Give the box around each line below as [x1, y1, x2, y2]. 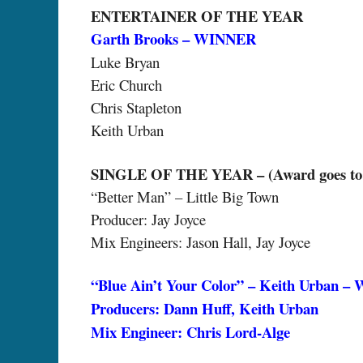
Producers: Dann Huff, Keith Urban [91, 297, 318, 320]
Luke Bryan [91, 52, 160, 73]
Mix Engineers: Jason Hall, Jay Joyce [91, 231, 310, 252]
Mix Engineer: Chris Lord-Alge [91, 321, 290, 344]
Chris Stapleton [91, 97, 181, 118]
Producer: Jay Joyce [91, 208, 206, 229]
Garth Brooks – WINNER [91, 28, 256, 50]
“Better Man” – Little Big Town [91, 186, 279, 207]
